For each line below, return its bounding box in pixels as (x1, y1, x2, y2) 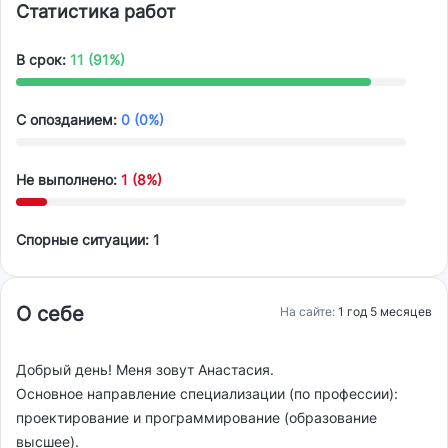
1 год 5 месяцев (338, 304, 432, 320)
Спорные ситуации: (16, 231, 153, 249)
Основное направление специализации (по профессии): (16, 385, 398, 403)
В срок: (16, 51, 70, 69)
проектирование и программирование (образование (16, 409, 377, 427)
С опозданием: (16, 111, 121, 129)
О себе (16, 302, 84, 327)
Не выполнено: (16, 171, 121, 189)
